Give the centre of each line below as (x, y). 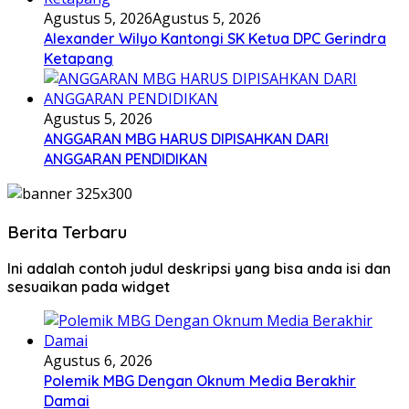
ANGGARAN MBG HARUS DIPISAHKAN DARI (186, 138)
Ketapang (79, 58)
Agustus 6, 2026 (98, 361)
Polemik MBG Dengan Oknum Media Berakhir (200, 381)
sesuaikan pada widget (89, 287)
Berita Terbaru (67, 231)
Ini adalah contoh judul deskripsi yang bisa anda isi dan (199, 269)
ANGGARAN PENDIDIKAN (126, 158)
